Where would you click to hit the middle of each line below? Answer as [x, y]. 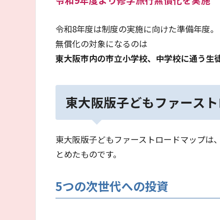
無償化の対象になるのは [101, 44]
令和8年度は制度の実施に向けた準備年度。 [137, 29]
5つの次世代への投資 [112, 186]
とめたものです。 [88, 154]
